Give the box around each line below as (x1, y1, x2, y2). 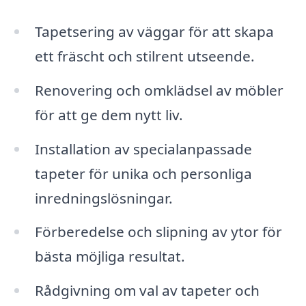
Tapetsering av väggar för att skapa (34, 21, 274, 41)
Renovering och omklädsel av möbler (34, 80, 283, 100)
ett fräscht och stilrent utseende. (34, 46, 255, 66)
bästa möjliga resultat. (34, 247, 185, 266)
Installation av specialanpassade (34, 139, 252, 158)
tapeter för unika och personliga (34, 163, 252, 183)
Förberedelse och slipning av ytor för (34, 222, 282, 242)
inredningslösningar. (34, 188, 173, 208)
